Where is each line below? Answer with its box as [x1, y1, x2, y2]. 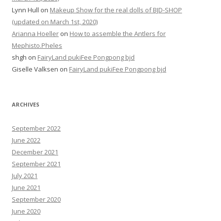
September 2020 [12, 195, 61, 204]
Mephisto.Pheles [12, 41, 62, 50]
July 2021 [12, 171, 37, 180]
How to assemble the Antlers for [70, 29, 166, 38]
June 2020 [12, 207, 40, 216]
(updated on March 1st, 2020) [12, 17, 98, 26]
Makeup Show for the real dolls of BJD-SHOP [50, 5, 182, 14]
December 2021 [12, 147, 58, 156]
